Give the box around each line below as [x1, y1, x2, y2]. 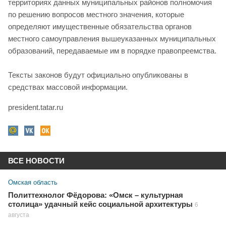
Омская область [8, 179, 58, 187]
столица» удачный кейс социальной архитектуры [8, 200, 193, 209]
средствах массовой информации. [8, 83, 128, 92]
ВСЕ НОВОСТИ [8, 156, 65, 165]
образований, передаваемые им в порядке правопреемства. [8, 46, 216, 55]
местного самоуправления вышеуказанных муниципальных [8, 34, 216, 43]
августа [8, 211, 29, 219]
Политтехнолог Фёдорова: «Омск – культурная [8, 191, 183, 200]
